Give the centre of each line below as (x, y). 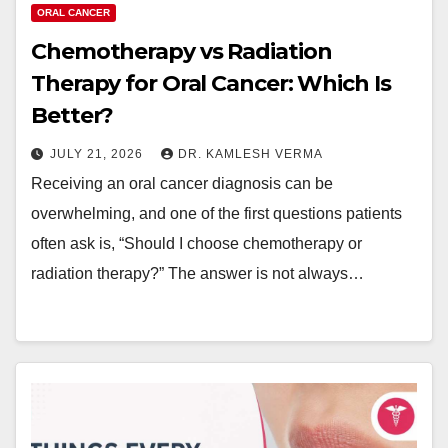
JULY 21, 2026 (98, 154)
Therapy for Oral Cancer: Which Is (211, 83)
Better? (72, 115)
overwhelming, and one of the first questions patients (216, 213)
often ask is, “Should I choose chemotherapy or (196, 243)
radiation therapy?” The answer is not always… (197, 273)
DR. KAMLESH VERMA (250, 154)
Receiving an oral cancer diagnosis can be (182, 183)
